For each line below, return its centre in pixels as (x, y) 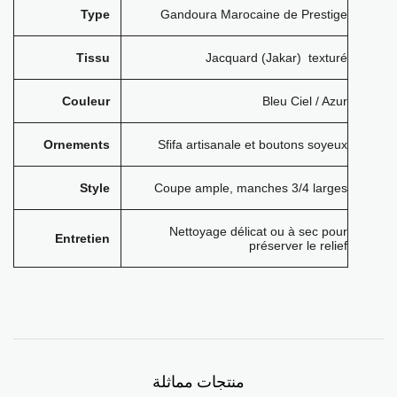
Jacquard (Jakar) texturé (275, 58)
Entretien (81, 238)
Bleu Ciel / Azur (303, 101)
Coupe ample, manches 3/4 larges (249, 188)
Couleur (84, 101)
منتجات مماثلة (198, 381)
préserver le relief (298, 245)
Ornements (75, 144)
